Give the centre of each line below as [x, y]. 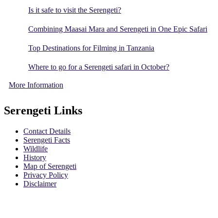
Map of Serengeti [50, 166]
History [35, 157]
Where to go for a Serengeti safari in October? [99, 67]
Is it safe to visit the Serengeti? [75, 10]
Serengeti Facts [47, 140]
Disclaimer [40, 183]
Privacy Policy [46, 175]
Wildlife [36, 148]
